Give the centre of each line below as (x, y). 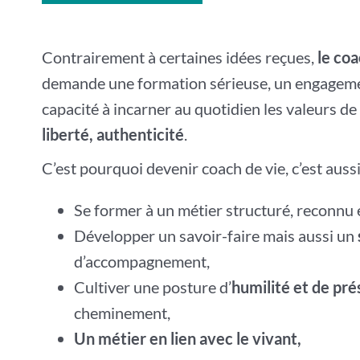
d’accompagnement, (141, 261)
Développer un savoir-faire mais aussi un (215, 235)
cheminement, (122, 313)
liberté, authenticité (112, 134)
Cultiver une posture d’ (152, 287)
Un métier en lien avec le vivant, (187, 338)
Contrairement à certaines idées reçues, (179, 57)
